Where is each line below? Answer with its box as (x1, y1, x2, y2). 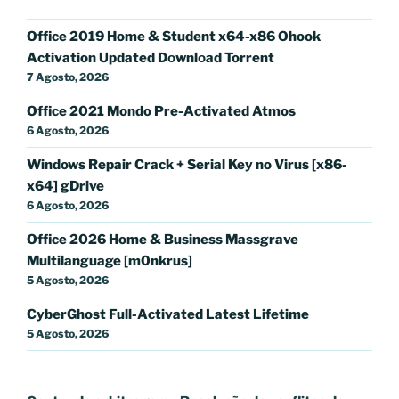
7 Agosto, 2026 (27, 70, 109, 85)
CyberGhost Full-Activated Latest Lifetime (27, 306, 309, 323)
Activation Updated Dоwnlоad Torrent (27, 50, 274, 67)
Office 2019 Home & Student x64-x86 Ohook (27, 28, 321, 45)
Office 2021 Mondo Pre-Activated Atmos (27, 103, 296, 120)
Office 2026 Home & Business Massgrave (27, 232, 298, 248)
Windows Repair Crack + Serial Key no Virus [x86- (27, 157, 347, 174)
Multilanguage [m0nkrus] (27, 253, 192, 270)
